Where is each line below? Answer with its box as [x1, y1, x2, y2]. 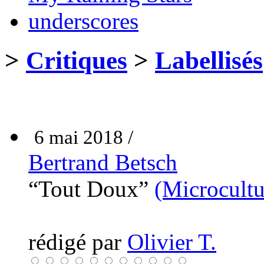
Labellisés [155, 46, 263, 74]
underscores [28, 8, 138, 34]
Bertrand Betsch [28, 149, 177, 175]
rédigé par [28, 229, 127, 255]
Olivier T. [127, 229, 216, 255]
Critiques [26, 46, 127, 74]
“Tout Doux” [28, 176, 154, 202]
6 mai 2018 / [34, 126, 133, 148]
